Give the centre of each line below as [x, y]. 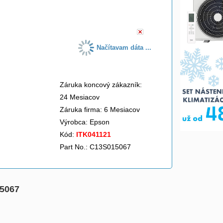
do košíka [110, 9]
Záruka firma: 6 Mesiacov [100, 110]
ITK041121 [94, 134]
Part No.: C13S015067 [95, 147]
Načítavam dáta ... [124, 48]
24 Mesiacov [80, 97]
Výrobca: [75, 122]
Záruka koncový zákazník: [101, 85]
